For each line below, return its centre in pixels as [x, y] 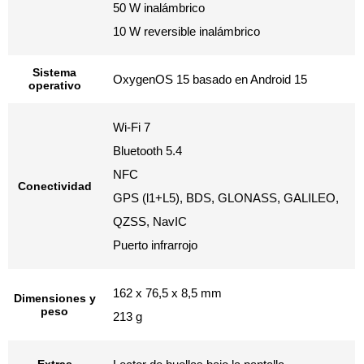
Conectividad [54, 186]
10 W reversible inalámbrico [186, 31]
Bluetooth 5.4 [147, 151]
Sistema [54, 72]
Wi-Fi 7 [132, 127]
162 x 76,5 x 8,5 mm [167, 293]
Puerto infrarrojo [155, 245]
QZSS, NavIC [150, 221]
